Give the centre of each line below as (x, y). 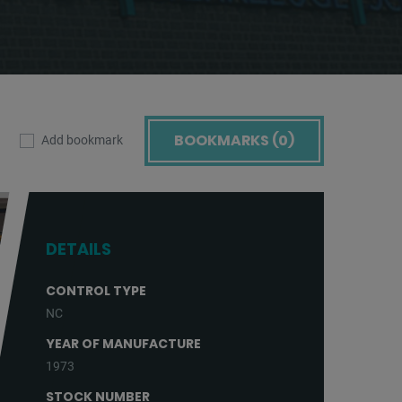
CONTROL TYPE (96, 291)
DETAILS (79, 249)
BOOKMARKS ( (226, 140)
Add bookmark (82, 140)
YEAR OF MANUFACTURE (123, 344)
